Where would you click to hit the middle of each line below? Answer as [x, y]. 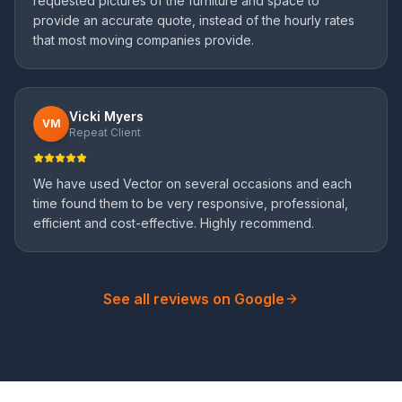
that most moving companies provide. [144, 40]
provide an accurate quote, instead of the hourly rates [194, 20]
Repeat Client [105, 132]
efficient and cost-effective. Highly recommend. [174, 223]
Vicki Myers [106, 116]
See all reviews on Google [194, 299]
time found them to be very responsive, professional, [191, 203]
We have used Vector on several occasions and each [192, 184]
